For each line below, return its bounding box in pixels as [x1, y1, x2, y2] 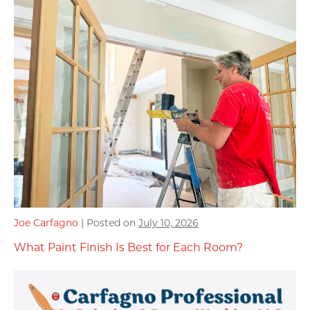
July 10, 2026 [138, 215, 199, 229]
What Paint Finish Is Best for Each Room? [14, 239, 243, 254]
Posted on [86, 215, 136, 229]
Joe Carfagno [14, 215, 78, 229]
